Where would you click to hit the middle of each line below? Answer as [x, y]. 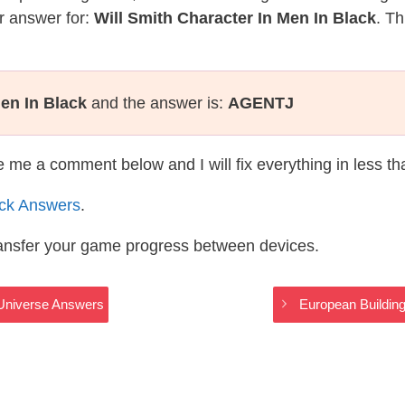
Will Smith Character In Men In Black [235, 18]
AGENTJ [261, 103]
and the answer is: [157, 103]
